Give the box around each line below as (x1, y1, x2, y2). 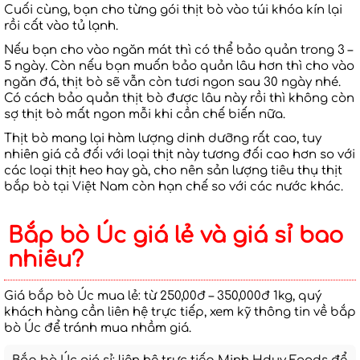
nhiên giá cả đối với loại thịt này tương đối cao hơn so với (4, 148, 355, 162)
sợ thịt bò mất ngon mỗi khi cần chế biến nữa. (4, 108, 285, 122)
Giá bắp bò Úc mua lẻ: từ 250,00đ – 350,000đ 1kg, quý (4, 289, 321, 304)
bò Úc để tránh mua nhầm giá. (4, 321, 191, 336)
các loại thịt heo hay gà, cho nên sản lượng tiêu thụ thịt (4, 164, 342, 178)
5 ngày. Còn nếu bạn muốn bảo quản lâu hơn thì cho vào (4, 59, 354, 74)
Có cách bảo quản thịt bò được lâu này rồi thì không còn (4, 92, 354, 106)
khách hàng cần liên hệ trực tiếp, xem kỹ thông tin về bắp (4, 305, 356, 320)
